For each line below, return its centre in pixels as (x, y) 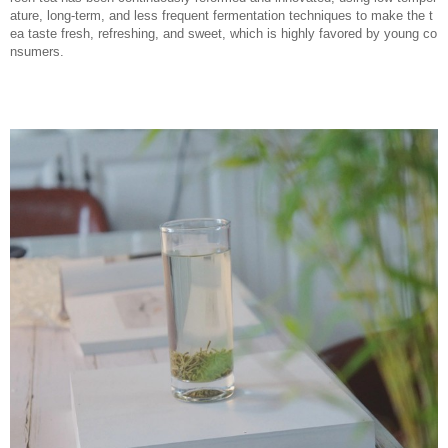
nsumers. (37, 51)
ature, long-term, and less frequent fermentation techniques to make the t (221, 15)
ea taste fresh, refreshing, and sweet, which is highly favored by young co (223, 33)
